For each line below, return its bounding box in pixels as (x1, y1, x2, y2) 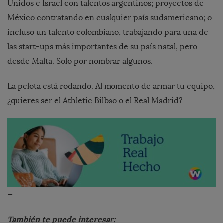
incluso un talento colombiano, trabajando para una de (7, 27, 208, 37)
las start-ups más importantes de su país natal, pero (7, 42, 197, 52)
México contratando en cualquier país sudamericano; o (7, 13, 212, 23)
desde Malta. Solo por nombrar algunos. (7, 56, 153, 66)
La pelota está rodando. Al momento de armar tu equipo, (7, 81, 215, 91)
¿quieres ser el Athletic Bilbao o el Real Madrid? (7, 96, 183, 106)
